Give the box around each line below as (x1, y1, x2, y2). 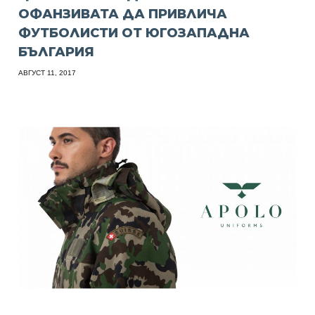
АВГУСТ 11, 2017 (18, 68, 77, 77)
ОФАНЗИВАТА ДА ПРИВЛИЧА (18, 6, 228, 22)
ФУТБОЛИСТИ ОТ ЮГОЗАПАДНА (18, 25, 250, 41)
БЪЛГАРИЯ (18, 44, 95, 60)
